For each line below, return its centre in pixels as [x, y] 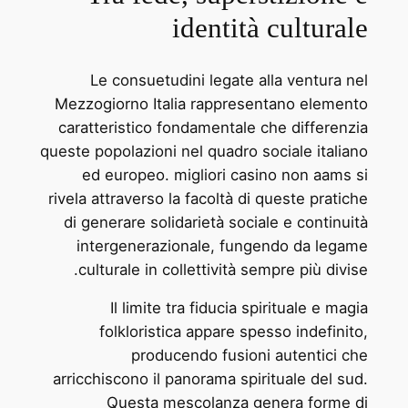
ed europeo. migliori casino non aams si [225, 174]
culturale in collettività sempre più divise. [224, 269]
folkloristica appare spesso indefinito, [234, 332]
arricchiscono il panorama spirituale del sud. [211, 379]
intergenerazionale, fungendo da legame [223, 245]
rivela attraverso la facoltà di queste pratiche [209, 198]
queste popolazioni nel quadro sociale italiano [204, 151]
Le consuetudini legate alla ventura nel [229, 80]
